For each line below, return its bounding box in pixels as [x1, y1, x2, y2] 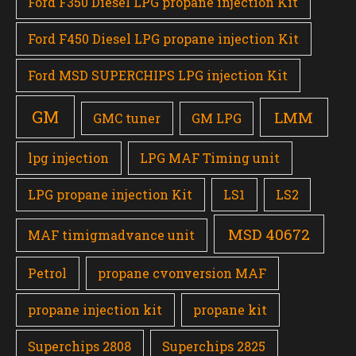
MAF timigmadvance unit [28, 226, 195, 243]
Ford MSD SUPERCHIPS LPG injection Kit [28, 67, 288, 84]
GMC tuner [93, 109, 161, 126]
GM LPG [191, 109, 242, 126]
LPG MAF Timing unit [140, 149, 281, 167]
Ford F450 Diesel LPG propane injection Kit [28, 30, 300, 48]
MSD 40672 [227, 223, 310, 244]
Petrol [28, 265, 68, 282]
